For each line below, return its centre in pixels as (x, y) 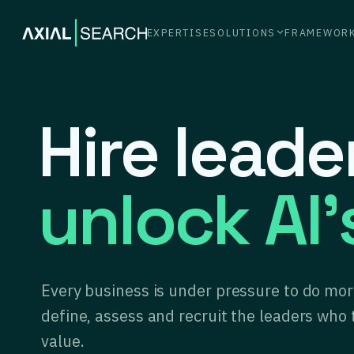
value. (63, 341)
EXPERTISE (178, 32)
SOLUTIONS (243, 32)
